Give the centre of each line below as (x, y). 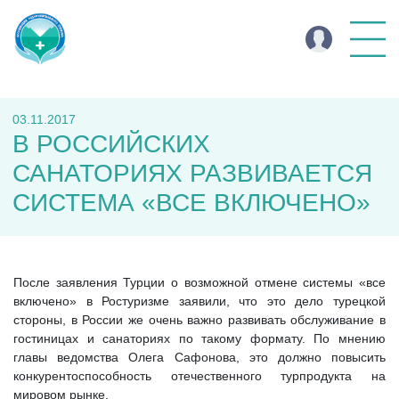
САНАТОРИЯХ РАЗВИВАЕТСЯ (192, 173)
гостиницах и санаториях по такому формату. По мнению (199, 338)
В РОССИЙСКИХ (111, 144)
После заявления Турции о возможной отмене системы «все (199, 282)
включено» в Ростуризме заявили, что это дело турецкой (199, 301)
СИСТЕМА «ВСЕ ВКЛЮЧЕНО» (191, 203)
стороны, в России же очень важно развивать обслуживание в (199, 320)
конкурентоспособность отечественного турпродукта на (199, 376)
